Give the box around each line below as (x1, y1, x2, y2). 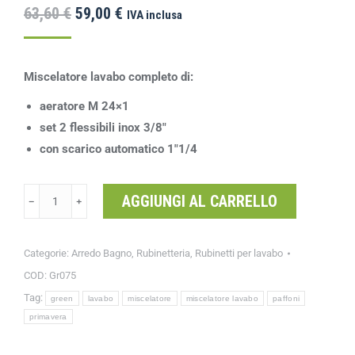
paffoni (273, 293, 300, 303)
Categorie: (24, 246, 71, 259)
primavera (29, 311, 67, 321)
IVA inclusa (127, 7, 182, 22)
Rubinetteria (136, 246, 190, 259)
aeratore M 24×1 (40, 98, 129, 113)
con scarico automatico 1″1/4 (40, 141, 197, 156)
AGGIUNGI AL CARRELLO (122, 191, 277, 211)
